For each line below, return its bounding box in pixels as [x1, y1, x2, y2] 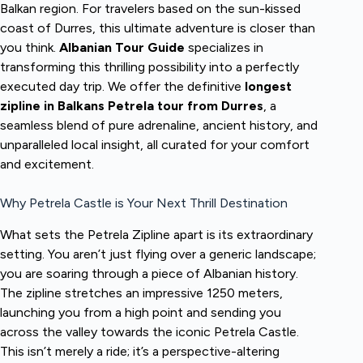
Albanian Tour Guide [59, 39, 185, 55]
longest [245, 78, 292, 94]
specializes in [185, 39, 263, 55]
